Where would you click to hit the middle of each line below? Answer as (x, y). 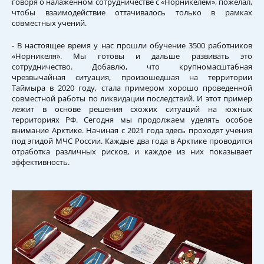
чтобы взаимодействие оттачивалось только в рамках (132, 13)
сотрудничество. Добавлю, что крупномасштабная (132, 66)
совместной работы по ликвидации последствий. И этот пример (132, 98)
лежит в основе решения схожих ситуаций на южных (132, 109)
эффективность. (41, 162)
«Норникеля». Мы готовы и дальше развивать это (132, 56)
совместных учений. (49, 23)
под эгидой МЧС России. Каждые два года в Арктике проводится (132, 141)
